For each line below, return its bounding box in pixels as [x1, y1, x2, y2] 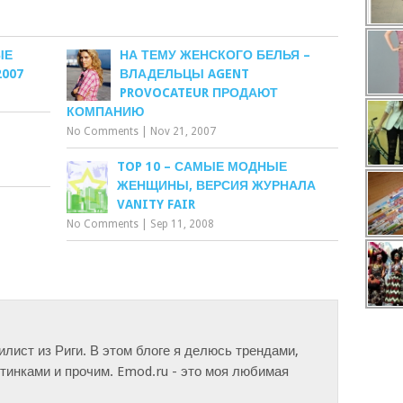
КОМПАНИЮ [67, 104, 145, 119]
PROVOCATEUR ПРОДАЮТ [120, 85, 279, 100]
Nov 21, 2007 [150, 125, 217, 138]
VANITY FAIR [117, 197, 196, 211]
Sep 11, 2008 [150, 218, 215, 230]
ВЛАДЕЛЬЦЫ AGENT [120, 67, 250, 81]
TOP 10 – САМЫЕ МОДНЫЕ [117, 159, 288, 174]
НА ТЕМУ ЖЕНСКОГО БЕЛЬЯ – [120, 48, 311, 62]
